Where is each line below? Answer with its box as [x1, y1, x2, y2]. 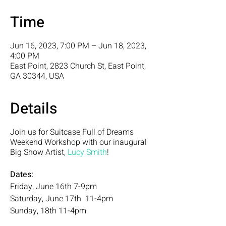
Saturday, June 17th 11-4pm [10, 193, 113, 205]
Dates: [10, 168, 35, 181]
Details [10, 98, 57, 120]
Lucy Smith [68, 146, 107, 158]
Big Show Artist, [10, 146, 68, 158]
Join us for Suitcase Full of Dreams [10, 126, 134, 138]
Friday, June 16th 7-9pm [10, 181, 97, 193]
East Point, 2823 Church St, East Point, [10, 60, 146, 72]
